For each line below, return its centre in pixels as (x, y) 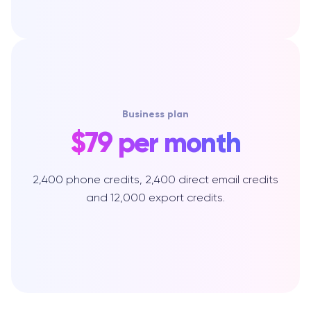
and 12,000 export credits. (155, 198)
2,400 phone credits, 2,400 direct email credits (155, 180)
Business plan (155, 115)
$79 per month (155, 143)
